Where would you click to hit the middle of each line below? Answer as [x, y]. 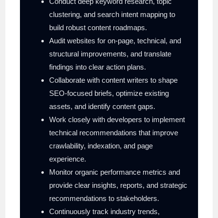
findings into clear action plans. [98, 67]
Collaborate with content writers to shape [114, 80]
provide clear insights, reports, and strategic [118, 185]
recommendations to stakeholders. [104, 198]
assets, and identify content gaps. [102, 106]
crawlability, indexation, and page [101, 145]
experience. [68, 159]
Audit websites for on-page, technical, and [115, 40]
